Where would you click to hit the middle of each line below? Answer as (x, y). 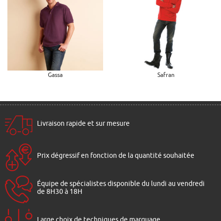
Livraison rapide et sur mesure (83, 123)
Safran (166, 74)
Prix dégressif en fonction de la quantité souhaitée (116, 155)
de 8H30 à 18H (60, 191)
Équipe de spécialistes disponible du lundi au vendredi (121, 183)
